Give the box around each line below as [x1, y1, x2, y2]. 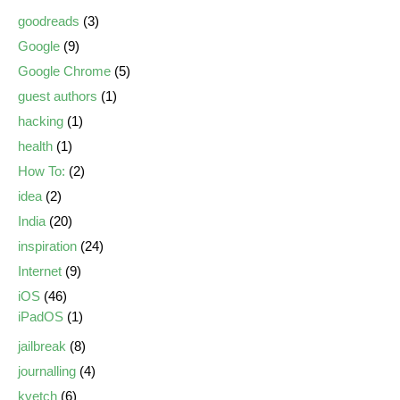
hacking [18, 113, 63, 129]
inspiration [18, 238, 77, 254]
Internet [18, 263, 62, 279]
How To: [18, 163, 65, 179]
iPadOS [18, 309, 63, 324]
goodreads [18, 13, 79, 29]
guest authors [18, 88, 97, 104]
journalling [18, 363, 76, 379]
